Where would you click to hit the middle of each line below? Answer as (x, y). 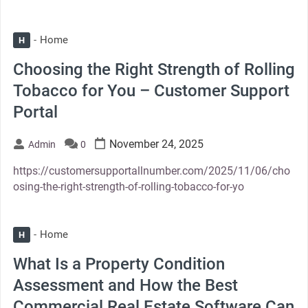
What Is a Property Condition (119, 264)
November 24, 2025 (156, 144)
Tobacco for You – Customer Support (151, 90)
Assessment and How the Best (125, 285)
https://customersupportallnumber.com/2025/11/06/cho (151, 170)
